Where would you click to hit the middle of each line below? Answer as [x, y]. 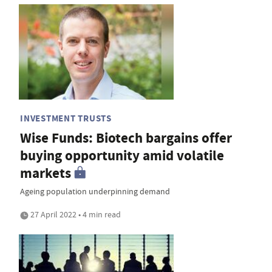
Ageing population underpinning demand [95, 192]
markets [46, 174]
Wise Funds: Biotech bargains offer [126, 138]
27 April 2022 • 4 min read [75, 215]
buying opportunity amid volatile [122, 156]
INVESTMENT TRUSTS [66, 119]
